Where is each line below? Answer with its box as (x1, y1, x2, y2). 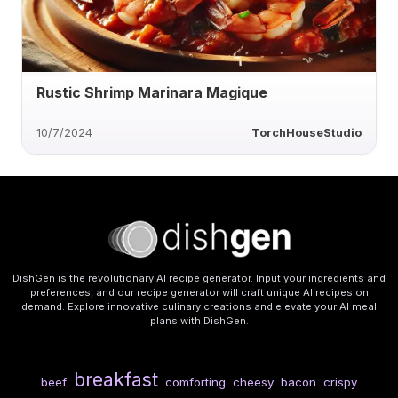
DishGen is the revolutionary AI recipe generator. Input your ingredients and (12, 272, 386, 284)
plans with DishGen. (149, 314, 249, 327)
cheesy (233, 375, 274, 390)
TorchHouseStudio (251, 125, 362, 139)
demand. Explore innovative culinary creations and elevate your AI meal (21, 300, 377, 313)
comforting (165, 375, 226, 390)
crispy (323, 375, 357, 390)
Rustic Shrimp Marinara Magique (36, 83, 267, 101)
